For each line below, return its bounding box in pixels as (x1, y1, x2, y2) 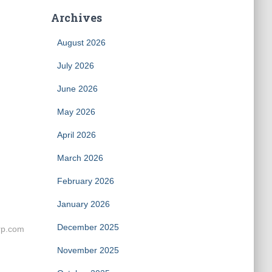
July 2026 (56, 61, 94, 70)
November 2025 (56, 245, 119, 255)
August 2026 (56, 38, 106, 47)
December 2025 (56, 222, 119, 232)
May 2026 (56, 107, 95, 117)
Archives (50, 10, 102, 25)
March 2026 (56, 153, 103, 163)
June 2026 (56, 84, 98, 93)
